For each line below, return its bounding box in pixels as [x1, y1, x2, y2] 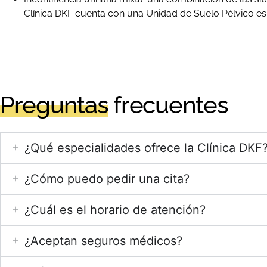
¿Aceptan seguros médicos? [24, 233, 182, 248]
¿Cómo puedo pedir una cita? [24, 171, 190, 186]
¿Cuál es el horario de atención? [24, 202, 206, 217]
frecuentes [108, 90, 228, 119]
